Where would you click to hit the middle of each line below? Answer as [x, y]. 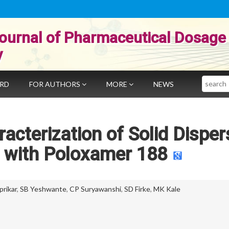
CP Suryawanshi [95, 189]
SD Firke [137, 189]
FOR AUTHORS [55, 84]
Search [213, 80]
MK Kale [167, 189]
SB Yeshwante [43, 189]
